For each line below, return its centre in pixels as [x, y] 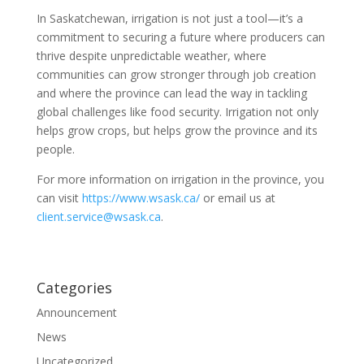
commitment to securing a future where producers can [180, 37]
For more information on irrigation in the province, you [180, 179]
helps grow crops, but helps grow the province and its [177, 130]
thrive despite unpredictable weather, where [151, 56]
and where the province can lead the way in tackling [171, 93]
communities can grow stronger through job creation [176, 74]
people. [55, 149]
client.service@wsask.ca [98, 217]
